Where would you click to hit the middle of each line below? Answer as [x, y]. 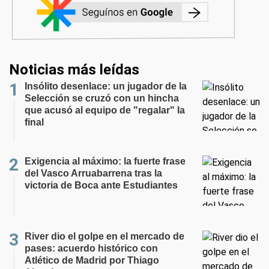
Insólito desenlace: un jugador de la [106, 86]
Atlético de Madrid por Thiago [92, 260]
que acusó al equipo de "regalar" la [105, 110]
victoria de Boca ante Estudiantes [101, 185]
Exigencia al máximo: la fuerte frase [105, 161]
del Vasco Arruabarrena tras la [93, 173]
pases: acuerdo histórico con [91, 248]
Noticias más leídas [74, 70]
